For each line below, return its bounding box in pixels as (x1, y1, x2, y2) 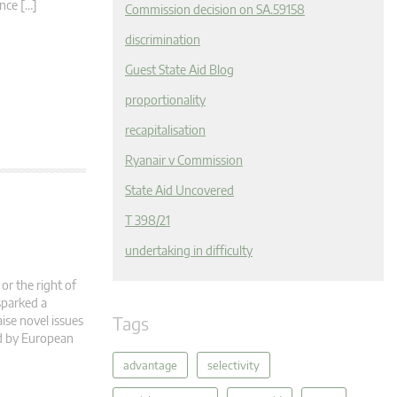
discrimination (125, 32, 200, 47)
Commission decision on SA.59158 (125, 2, 305, 17)
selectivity (207, 358, 260, 372)
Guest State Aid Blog (125, 62, 234, 77)
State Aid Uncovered (125, 183, 234, 198)
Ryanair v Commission (125, 152, 243, 167)
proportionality (125, 92, 206, 107)
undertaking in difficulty (125, 243, 253, 258)
